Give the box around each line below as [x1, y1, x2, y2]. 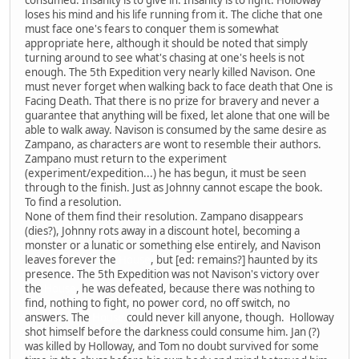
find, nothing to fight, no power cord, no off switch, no [25, 295, 290, 310]
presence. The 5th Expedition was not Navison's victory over [25, 266, 320, 281]
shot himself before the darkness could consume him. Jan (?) [25, 324, 320, 339]
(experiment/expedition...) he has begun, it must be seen [25, 165, 306, 180]
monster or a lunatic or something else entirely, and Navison [25, 237, 321, 252]
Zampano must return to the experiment [25, 151, 227, 166]
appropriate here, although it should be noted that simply [25, 35, 308, 50]
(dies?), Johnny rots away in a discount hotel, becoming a [25, 223, 300, 238]
